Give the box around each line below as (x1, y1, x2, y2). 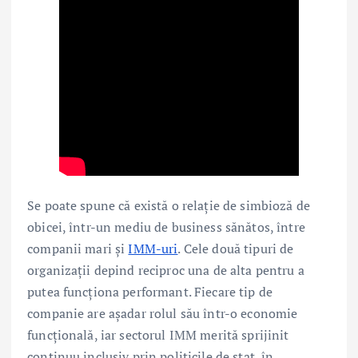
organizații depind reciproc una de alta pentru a (27, 261, 304, 279)
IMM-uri (128, 239, 178, 257)
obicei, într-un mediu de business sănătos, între (27, 217, 305, 236)
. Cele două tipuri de (177, 239, 294, 257)
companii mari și (27, 239, 129, 257)
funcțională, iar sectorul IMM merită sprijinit (27, 325, 289, 344)
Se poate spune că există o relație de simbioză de (27, 196, 310, 214)
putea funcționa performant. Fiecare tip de (27, 282, 272, 300)
